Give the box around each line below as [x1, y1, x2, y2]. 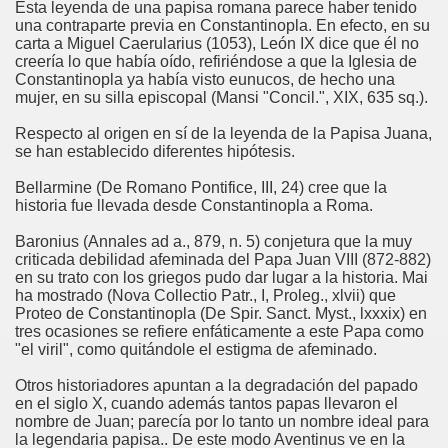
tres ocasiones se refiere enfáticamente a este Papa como [15, 323, 424, 340]
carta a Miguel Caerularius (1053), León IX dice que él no [15, 35, 419, 52]
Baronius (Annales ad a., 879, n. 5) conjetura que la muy [15, 233, 412, 250]
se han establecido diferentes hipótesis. [15, 143, 295, 160]
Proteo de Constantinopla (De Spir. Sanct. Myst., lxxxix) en [15, 305, 427, 322]
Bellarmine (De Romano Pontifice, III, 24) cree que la [15, 179, 387, 196]
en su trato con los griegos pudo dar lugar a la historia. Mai [15, 269, 428, 286]
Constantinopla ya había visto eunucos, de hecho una [15, 71, 395, 88]
